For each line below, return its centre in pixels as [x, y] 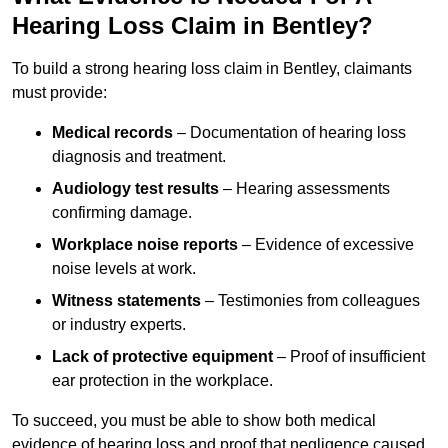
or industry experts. [119, 325]
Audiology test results [135, 189]
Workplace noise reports [145, 245]
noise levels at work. [124, 269]
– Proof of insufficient [349, 357]
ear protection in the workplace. [162, 381]
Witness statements [126, 301]
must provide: [59, 93]
